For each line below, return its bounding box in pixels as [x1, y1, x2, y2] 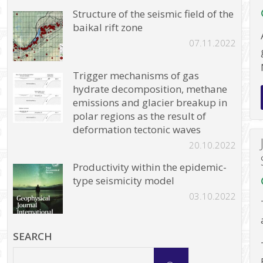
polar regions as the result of [73, 109, 207, 123]
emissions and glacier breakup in [73, 96, 228, 110]
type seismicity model [73, 173, 177, 187]
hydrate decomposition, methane [73, 82, 228, 96]
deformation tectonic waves [73, 123, 201, 137]
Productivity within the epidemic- [73, 160, 227, 174]
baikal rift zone [73, 21, 143, 35]
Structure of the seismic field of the [73, 7, 234, 21]
